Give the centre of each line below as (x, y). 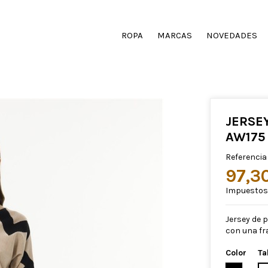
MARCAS (175, 35)
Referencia (246, 157)
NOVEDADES (232, 35)
